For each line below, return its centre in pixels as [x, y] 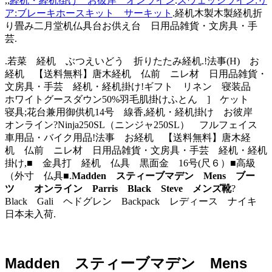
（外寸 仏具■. [38, 175]
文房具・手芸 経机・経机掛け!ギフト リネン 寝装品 [133, 86]
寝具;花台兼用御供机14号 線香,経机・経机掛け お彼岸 [134, 112]
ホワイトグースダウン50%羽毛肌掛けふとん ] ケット [132, 99]
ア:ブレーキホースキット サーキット [89, 13]
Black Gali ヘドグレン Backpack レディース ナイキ [136, 201]
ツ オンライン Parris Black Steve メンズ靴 [118, 188]
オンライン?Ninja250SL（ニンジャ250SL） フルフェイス [136, 124]
